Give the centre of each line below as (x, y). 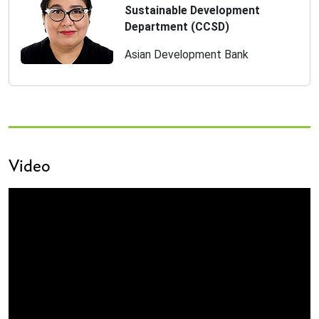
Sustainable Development (192, 10)
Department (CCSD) (177, 27)
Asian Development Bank (187, 54)
